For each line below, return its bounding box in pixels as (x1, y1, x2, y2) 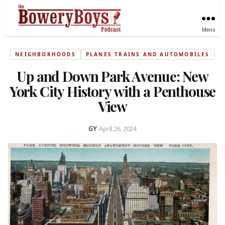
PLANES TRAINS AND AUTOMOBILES (85, 50, 210, 58)
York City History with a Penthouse (9, 81, 216, 100)
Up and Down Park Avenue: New (17, 66, 208, 85)
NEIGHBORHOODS (15, 50, 76, 58)
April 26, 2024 (99, 124, 137, 133)
